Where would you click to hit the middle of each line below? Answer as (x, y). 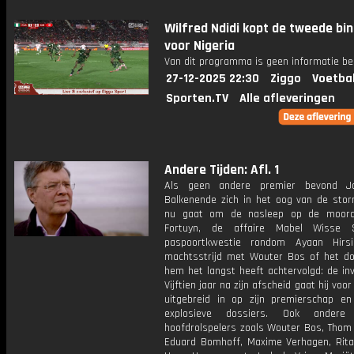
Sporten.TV (197, 98)
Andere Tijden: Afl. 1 (222, 170)
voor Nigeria (200, 46)
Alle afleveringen (287, 98)
